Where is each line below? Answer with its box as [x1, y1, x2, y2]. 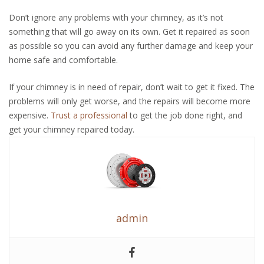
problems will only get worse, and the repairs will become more [9, 95, 250, 107]
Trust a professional [48, 109, 127, 121]
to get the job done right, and [127, 109, 242, 121]
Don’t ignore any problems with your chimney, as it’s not [9, 11, 223, 23]
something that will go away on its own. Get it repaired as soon [9, 25, 250, 37]
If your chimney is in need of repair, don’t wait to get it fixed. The [9, 81, 255, 93]
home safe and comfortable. [9, 54, 118, 65]
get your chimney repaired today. [9, 123, 134, 135]
